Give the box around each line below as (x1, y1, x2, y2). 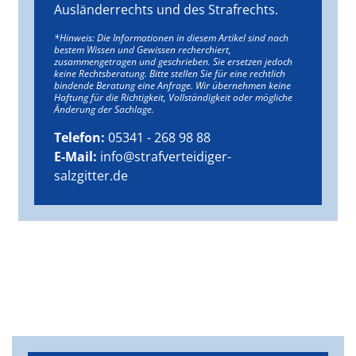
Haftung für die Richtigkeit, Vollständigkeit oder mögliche (54, 91, 293, 104)
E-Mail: (54, 148, 98, 165)
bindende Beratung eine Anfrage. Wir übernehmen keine (54, 79, 292, 92)
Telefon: (54, 129, 106, 146)
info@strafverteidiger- (100, 148, 232, 165)
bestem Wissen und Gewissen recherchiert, (54, 43, 232, 56)
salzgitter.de (54, 167, 129, 184)
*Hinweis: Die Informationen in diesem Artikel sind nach (54, 31, 289, 44)
